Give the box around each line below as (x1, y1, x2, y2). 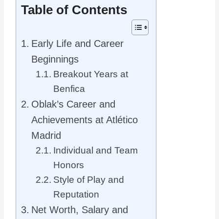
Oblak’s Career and (31, 99, 115, 109)
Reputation (53, 189, 99, 199)
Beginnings (31, 54, 79, 65)
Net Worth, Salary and (31, 204, 128, 215)
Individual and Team (53, 145, 138, 155)
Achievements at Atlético (31, 114, 138, 125)
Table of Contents (21, 2, 127, 18)
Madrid (31, 130, 61, 141)
